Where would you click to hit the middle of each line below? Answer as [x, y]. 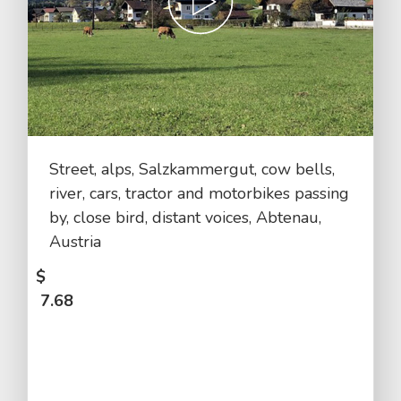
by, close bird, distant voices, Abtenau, [185, 218]
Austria [75, 242]
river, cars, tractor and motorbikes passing [199, 193]
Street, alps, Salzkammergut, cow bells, [192, 169]
